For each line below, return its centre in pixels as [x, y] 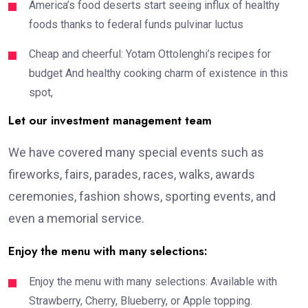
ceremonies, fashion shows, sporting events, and [142, 197]
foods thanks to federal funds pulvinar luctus [136, 25]
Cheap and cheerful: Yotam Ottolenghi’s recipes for [150, 54]
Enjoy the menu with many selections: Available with [153, 282]
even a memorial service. [76, 219]
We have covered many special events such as [136, 153]
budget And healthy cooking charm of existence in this [158, 74]
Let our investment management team [110, 121]
